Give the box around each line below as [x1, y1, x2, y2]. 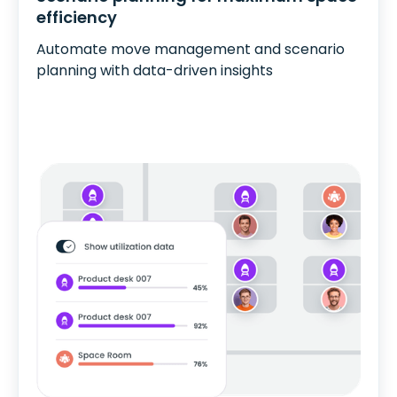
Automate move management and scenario [36, 39, 345, 60]
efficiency [36, 6, 117, 29]
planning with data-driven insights [36, 60, 273, 82]
